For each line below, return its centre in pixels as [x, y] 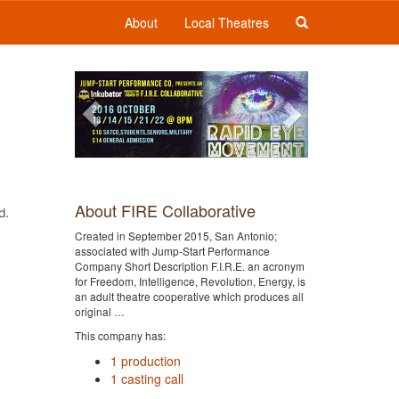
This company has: [120, 335]
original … [99, 311]
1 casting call [147, 378]
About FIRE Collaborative [165, 210]
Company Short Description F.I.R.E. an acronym [189, 265]
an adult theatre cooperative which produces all [189, 296]
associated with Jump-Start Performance [172, 250]
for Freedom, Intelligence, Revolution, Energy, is [190, 281]
